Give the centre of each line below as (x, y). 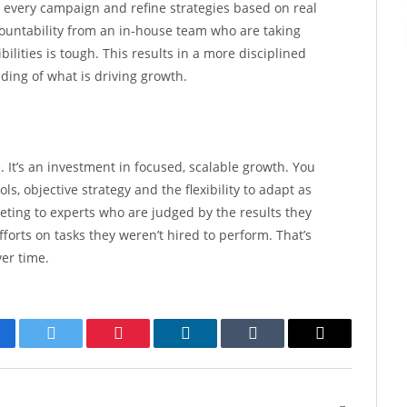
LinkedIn (214, 347)
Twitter (73, 347)
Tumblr (275, 347)
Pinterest (145, 347)
